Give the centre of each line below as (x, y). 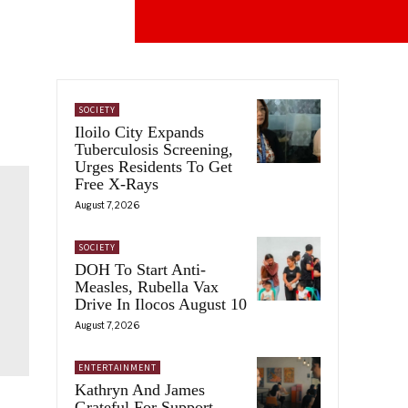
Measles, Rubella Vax (147, 286)
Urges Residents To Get (153, 166)
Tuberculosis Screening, (154, 149)
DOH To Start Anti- (140, 269)
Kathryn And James (140, 389)
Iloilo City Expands (139, 132)
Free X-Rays (117, 184)
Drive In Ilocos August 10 (161, 304)
